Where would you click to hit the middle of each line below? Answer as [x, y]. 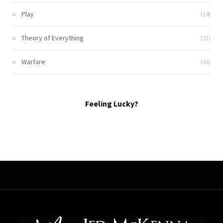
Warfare [33, 61]
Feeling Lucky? [111, 103]
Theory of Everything [53, 38]
